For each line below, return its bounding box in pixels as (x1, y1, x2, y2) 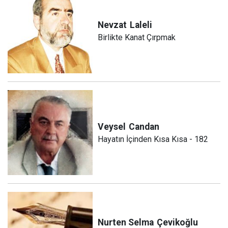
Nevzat (98, 19, 127, 30)
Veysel (98, 121, 126, 132)
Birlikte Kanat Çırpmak (98, 32, 176, 42)
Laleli (130, 19, 153, 30)
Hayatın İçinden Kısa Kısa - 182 (98, 134, 209, 144)
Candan (129, 121, 160, 132)
